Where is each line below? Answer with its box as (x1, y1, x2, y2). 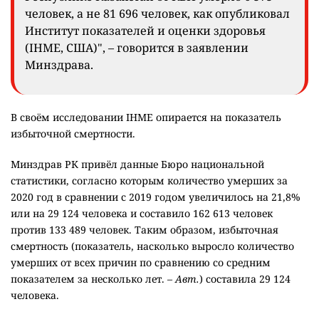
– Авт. (164, 272, 199, 286)
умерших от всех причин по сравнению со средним (11, 256, 271, 270)
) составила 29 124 (199, 272, 291, 286)
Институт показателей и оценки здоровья (25, 23, 266, 39)
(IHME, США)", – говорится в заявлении (25, 40, 249, 56)
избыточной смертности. (11, 127, 138, 141)
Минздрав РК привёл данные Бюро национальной (11, 157, 264, 172)
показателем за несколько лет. (11, 272, 164, 286)
